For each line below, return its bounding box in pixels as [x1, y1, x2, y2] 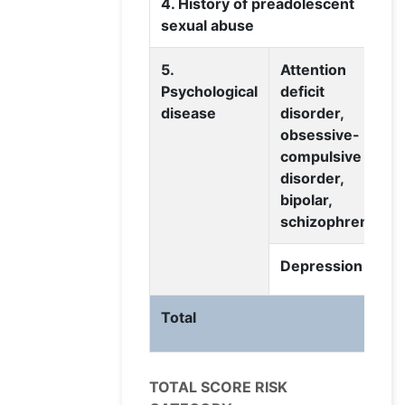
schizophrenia [280, 212, 381, 231]
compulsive [280, 147, 362, 166]
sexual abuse [161, 16, 254, 35]
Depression [280, 257, 363, 276]
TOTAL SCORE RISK [149, 378, 287, 397]
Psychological [161, 82, 258, 101]
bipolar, [280, 191, 333, 210]
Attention [280, 61, 346, 80]
